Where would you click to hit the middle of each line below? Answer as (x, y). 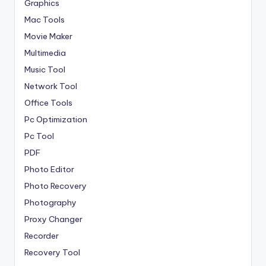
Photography (50, 202)
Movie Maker (48, 36)
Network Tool (51, 86)
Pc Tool (39, 136)
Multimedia (45, 53)
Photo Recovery (56, 186)
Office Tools (48, 102)
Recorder (42, 235)
